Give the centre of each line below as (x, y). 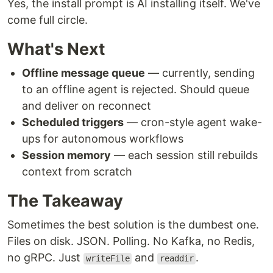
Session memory (66, 155)
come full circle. (48, 20)
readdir (176, 259)
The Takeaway (65, 201)
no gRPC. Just (45, 258)
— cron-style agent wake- (193, 122)
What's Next (56, 49)
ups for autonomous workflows (103, 139)
